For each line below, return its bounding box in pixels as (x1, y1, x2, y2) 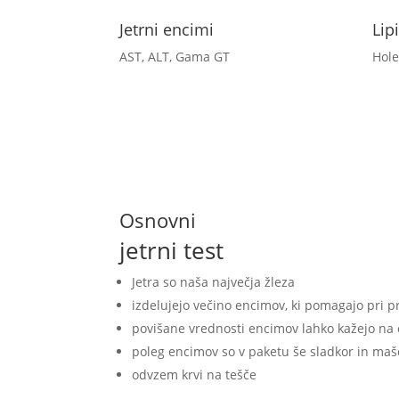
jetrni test (119, 234, 224, 267)
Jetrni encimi (119, 19, 215, 41)
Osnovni (119, 207, 197, 234)
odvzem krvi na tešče (132, 366, 257, 384)
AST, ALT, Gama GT (119, 48, 231, 66)
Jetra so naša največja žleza (132, 273, 296, 291)
